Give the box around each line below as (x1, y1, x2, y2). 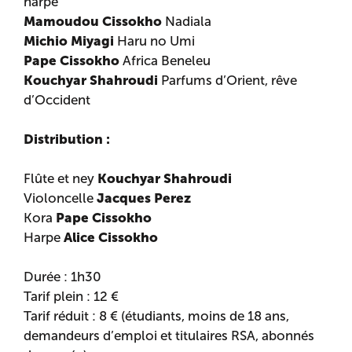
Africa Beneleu (119, 53, 211, 68)
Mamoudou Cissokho (24, 13, 163, 29)
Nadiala (162, 14, 212, 29)
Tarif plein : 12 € (24, 289, 119, 304)
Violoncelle (24, 191, 97, 206)
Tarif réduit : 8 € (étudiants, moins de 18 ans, (24, 309, 290, 324)
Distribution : (24, 131, 111, 147)
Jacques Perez (97, 190, 192, 206)
